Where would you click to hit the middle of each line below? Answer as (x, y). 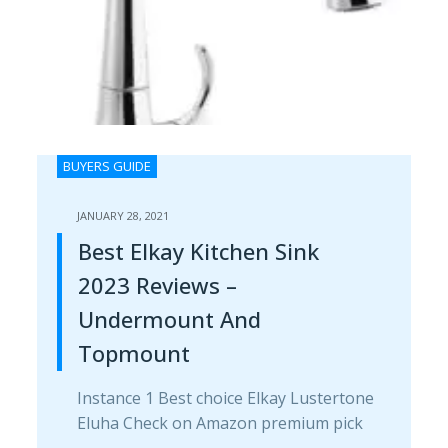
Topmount (133, 352)
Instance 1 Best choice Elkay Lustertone (225, 397)
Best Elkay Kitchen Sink (198, 250)
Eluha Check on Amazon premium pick (219, 422)
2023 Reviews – (157, 284)
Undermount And (169, 318)
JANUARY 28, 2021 (122, 215)
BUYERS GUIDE (106, 165)
